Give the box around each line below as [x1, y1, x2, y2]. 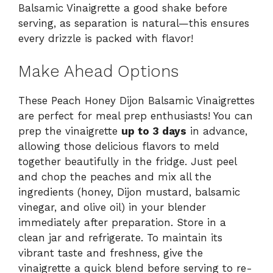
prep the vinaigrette [18, 125, 121, 138]
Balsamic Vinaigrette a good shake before [18, 1, 227, 14]
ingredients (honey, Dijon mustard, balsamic [18, 186, 240, 199]
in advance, [186, 125, 247, 138]
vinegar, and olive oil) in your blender [18, 201, 206, 214]
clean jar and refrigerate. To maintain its [18, 232, 222, 244]
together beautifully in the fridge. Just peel [18, 155, 236, 168]
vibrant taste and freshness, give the [18, 247, 203, 260]
